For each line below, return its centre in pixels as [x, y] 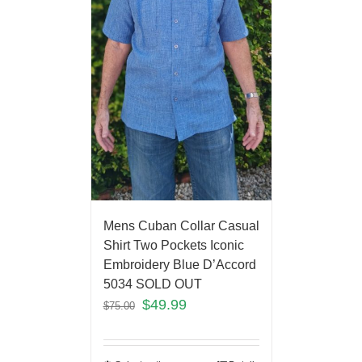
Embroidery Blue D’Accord [181, 265]
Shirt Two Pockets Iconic [173, 246]
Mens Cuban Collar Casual [181, 226]
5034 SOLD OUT [152, 284]
